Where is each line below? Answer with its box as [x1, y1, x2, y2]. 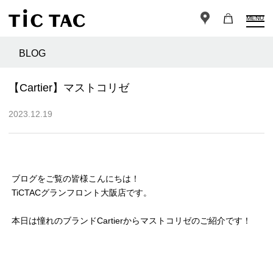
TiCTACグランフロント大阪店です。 [12, 188, 152, 198]
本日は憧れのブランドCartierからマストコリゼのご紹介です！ [12, 216, 251, 226]
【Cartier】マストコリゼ [9, 82, 129, 94]
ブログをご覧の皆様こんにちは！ [12, 174, 140, 184]
